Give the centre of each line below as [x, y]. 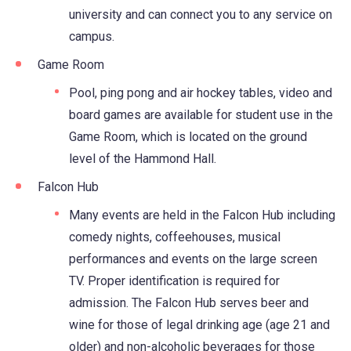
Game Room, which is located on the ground [188, 136]
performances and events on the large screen [193, 259]
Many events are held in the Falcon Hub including [202, 215]
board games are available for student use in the [201, 114]
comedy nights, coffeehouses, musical [175, 237]
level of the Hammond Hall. [143, 158]
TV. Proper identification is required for [174, 280]
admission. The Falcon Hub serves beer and [189, 302]
